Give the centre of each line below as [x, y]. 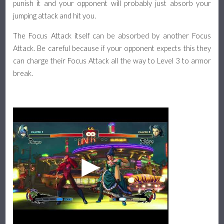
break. [23, 73]
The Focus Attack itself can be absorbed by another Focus [112, 35]
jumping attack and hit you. [55, 16]
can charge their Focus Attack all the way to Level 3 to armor [112, 60]
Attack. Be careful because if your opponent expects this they [112, 48]
